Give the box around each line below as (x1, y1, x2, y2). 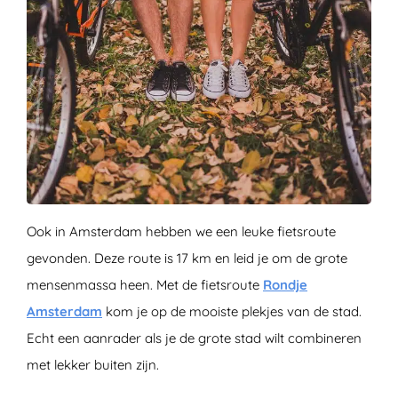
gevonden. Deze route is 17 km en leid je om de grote (27, 249, 347, 267)
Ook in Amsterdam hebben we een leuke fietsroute (27, 222, 336, 240)
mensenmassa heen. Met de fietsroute (27, 275, 263, 293)
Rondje (263, 275, 307, 293)
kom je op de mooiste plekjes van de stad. (102, 302, 362, 320)
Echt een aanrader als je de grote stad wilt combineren (27, 329, 362, 346)
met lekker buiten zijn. (27, 355, 159, 373)
